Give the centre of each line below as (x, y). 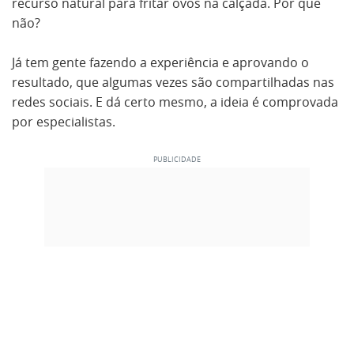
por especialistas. (64, 122)
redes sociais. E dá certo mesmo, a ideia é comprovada (175, 102)
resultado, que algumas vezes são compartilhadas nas (173, 82)
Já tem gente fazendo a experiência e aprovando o (160, 62)
